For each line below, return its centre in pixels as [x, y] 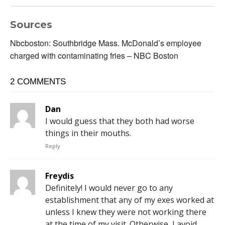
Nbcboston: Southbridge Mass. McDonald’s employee [106, 43]
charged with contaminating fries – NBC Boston [94, 56]
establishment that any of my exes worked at [130, 200]
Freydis [60, 176]
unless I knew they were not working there [126, 212]
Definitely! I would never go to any [109, 188]
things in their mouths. [88, 133]
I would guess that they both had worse [120, 121]
